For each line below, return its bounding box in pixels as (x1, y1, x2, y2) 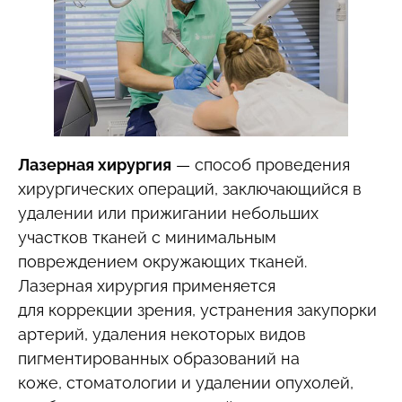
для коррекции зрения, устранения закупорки (18, 300, 377, 319)
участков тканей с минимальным (18, 227, 276, 247)
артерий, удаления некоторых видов (18, 324, 306, 344)
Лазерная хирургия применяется (18, 275, 275, 295)
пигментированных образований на (18, 348, 300, 368)
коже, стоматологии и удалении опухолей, (18, 372, 354, 392)
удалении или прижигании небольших (18, 203, 319, 223)
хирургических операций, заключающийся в (18, 179, 362, 198)
